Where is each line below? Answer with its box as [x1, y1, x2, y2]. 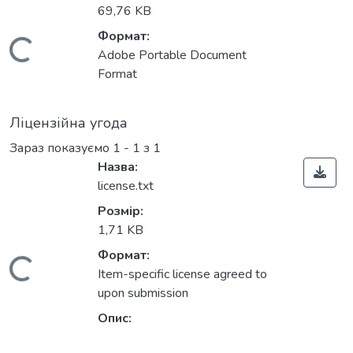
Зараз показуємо [9, 139, 113, 158]
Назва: [98, 158, 138, 176]
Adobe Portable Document [98, 46, 247, 65]
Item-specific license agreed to [98, 266, 267, 284]
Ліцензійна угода [9, 113, 128, 133]
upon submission [98, 284, 188, 303]
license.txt [98, 177, 154, 195]
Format [98, 65, 137, 84]
